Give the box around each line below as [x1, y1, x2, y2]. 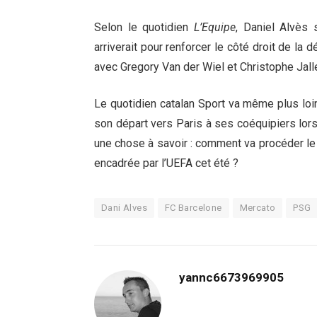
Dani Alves [101, 202, 147, 214]
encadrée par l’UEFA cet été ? [94, 156, 238, 171]
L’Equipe [193, 20, 236, 34]
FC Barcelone [164, 202, 222, 214]
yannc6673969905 [179, 270, 284, 285]
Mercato [239, 202, 276, 214]
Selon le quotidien [94, 20, 194, 34]
